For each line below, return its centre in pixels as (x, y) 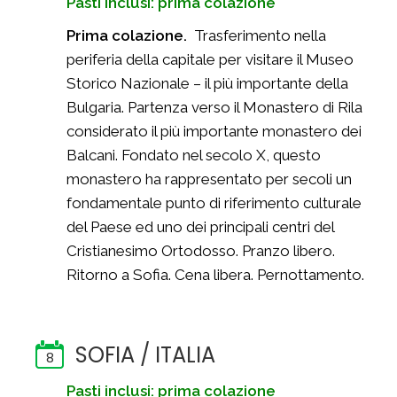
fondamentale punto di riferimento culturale (214, 203)
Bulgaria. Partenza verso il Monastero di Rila (214, 107)
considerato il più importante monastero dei (214, 131)
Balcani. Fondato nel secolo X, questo (194, 155)
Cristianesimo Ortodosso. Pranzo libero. (201, 251)
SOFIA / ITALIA (145, 355)
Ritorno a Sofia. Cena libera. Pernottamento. (215, 275)
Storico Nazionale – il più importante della (207, 83)
